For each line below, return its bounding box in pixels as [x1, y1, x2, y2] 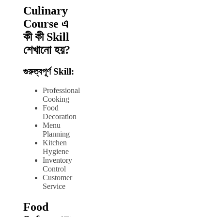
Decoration [43, 112, 77, 121]
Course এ [23, 17, 68, 31]
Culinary [23, 4, 68, 17]
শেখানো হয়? [23, 44, 70, 57]
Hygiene [43, 147, 69, 155]
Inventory [43, 155, 72, 164]
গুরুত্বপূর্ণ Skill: [23, 66, 74, 77]
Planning [43, 129, 70, 138]
